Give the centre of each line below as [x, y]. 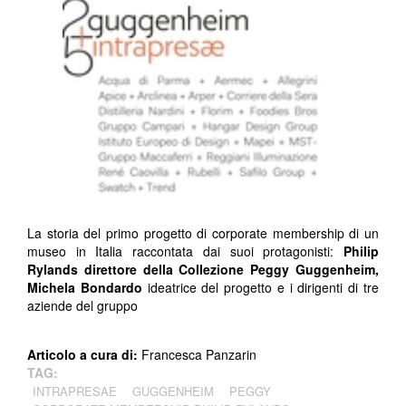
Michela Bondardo [85, 288]
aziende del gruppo [82, 306]
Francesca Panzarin [199, 355]
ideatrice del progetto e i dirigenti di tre [261, 288]
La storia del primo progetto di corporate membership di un [203, 233]
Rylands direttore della [103, 270]
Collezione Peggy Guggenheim [277, 270]
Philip [361, 251]
